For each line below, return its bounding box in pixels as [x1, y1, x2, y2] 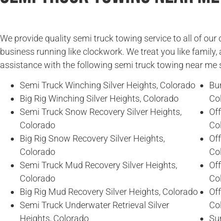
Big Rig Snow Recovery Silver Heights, [20, 133, 165, 144]
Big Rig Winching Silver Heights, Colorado [20, 93, 179, 104]
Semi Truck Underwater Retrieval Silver [20, 200, 169, 211]
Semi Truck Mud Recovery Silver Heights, [20, 160, 177, 171]
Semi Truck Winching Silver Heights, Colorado [20, 80, 195, 91]
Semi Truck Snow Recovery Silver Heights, [20, 107, 182, 117]
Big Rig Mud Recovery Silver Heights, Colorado [20, 186, 198, 197]
